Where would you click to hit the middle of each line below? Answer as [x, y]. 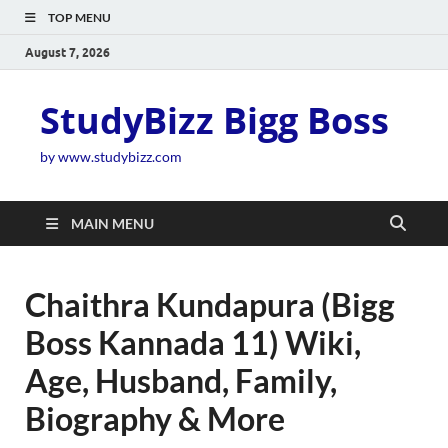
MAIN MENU [112, 223]
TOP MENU [79, 17]
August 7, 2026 [67, 52]
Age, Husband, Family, [181, 380]
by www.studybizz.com [111, 156]
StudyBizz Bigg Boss [214, 120]
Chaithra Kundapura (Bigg [210, 304]
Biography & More [155, 418]
